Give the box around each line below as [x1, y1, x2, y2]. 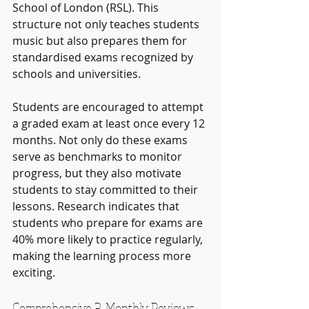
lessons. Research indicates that [12, 198, 182, 214]
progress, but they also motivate [12, 165, 184, 181]
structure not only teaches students [12, 16, 202, 32]
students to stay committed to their [12, 181, 201, 197]
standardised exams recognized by [12, 49, 196, 65]
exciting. [12, 264, 55, 280]
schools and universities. [12, 66, 143, 81]
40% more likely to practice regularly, [12, 231, 206, 247]
